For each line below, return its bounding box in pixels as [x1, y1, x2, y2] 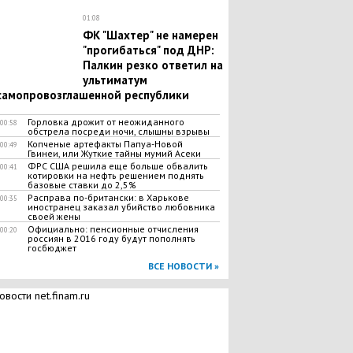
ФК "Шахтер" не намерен [82, 28, 218, 43]
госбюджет [27, 242, 76, 254]
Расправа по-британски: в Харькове [27, 191, 189, 203]
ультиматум [82, 72, 147, 87]
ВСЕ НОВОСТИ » [147, 260, 219, 272]
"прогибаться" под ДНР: [82, 43, 214, 58]
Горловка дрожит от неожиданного [27, 116, 184, 128]
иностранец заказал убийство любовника [27, 201, 215, 213]
